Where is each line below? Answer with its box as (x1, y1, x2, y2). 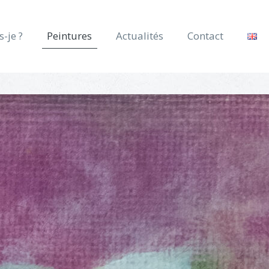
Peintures (47, 29, 92, 43)
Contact (187, 29, 223, 43)
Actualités (116, 29, 163, 43)
